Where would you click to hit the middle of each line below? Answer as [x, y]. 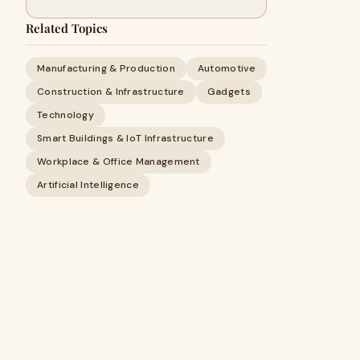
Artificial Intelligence [88, 185]
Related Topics [67, 28]
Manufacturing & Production [106, 68]
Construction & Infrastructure [111, 92]
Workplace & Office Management [119, 162]
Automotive [226, 68]
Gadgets [229, 92]
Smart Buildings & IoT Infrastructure [125, 138]
